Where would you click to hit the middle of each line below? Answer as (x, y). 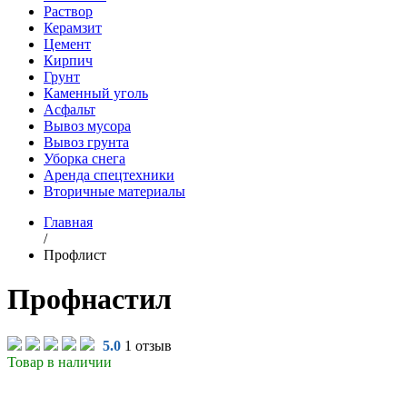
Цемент (67, 44)
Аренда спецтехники (109, 175)
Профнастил (89, 299)
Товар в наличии (60, 362)
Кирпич (68, 60)
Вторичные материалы (114, 191)
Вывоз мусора (87, 126)
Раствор (68, 11)
